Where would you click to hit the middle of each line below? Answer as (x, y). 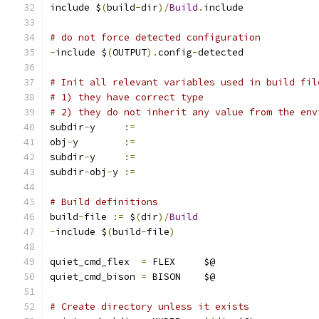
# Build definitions (104, 202)
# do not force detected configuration (155, 37)
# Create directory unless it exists (150, 307)
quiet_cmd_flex (95, 262)
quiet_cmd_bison (95, 277)
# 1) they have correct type (127, 97)
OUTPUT (130, 52)
